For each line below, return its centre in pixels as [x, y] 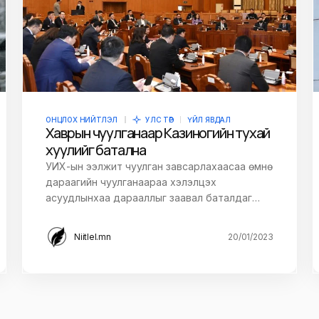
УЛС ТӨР [159, 120]
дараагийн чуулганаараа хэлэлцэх [131, 182]
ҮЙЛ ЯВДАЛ [209, 120]
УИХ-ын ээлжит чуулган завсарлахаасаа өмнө [159, 167]
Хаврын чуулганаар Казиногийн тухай [158, 133]
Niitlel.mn [93, 237]
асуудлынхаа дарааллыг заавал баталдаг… [153, 198]
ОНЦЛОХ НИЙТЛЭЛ [82, 120]
